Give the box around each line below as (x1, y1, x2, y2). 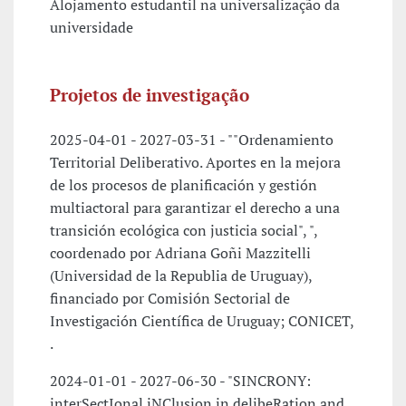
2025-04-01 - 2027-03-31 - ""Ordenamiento (50, 130, 333, 150)
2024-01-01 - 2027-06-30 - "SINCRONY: (50, 371, 311, 391)
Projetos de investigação (50, 83, 249, 107)
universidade (50, 17, 133, 38)
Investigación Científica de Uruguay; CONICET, (50, 311, 353, 332)
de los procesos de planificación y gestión (50, 175, 317, 196)
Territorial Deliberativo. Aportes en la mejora (50, 152, 341, 173)
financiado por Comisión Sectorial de (50, 288, 290, 309)
